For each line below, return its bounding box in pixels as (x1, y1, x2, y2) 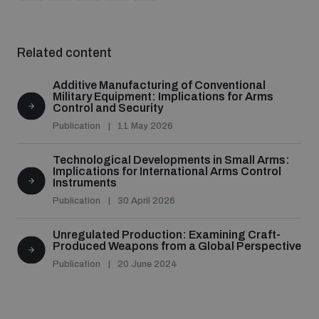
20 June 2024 (117, 259, 177, 270)
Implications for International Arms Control (53, 165, 281, 178)
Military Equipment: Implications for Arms (53, 90, 273, 103)
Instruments (53, 177, 117, 189)
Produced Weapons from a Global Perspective (53, 240, 301, 253)
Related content (17, 46, 112, 61)
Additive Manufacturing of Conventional (53, 79, 266, 92)
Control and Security (53, 102, 163, 115)
